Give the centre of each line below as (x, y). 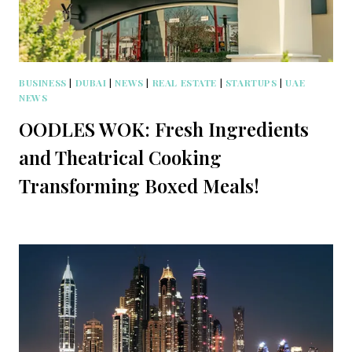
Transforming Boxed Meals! (139, 186)
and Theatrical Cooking (120, 158)
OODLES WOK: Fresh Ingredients (164, 129)
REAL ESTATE (185, 83)
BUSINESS (43, 83)
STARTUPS (251, 83)
